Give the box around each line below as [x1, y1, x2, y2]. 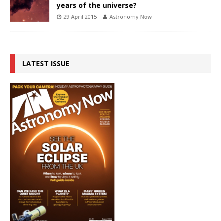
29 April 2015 [64, 12, 97, 20]
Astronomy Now [110, 12, 152, 20]
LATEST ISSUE [22, 58, 70, 68]
